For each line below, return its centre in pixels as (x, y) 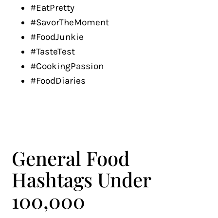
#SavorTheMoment (70, 22)
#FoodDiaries (58, 81)
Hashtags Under (81, 179)
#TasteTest (53, 52)
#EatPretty (52, 8)
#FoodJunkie (57, 37)
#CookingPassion (67, 66)
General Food (71, 158)
